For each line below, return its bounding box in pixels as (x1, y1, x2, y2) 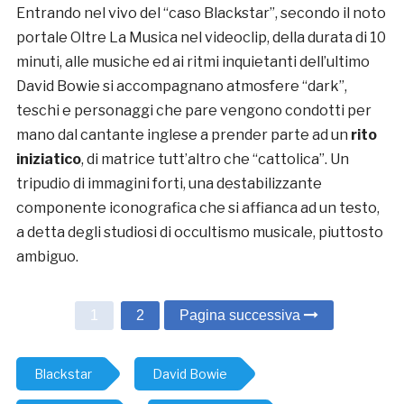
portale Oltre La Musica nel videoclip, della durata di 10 (15, 29, 386, 47)
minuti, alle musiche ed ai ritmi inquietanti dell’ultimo (15, 53, 370, 71)
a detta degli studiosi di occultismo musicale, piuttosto (15, 224, 383, 242)
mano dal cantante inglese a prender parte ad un (15, 126, 351, 144)
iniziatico (15, 151, 81, 169)
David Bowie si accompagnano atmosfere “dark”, (15, 78, 347, 96)
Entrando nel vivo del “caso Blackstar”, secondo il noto (15, 5, 386, 23)
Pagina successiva (179, 308, 304, 324)
